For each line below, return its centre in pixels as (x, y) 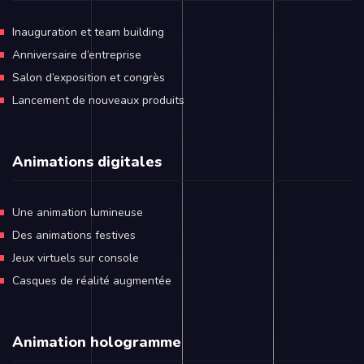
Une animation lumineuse (78, 212)
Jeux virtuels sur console (76, 258)
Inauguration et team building (88, 32)
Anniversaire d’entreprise (77, 54)
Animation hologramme (97, 342)
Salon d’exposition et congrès (89, 77)
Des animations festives (74, 235)
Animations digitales (87, 161)
